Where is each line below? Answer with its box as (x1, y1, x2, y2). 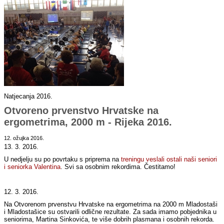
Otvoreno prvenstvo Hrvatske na (4, 105, 159, 116)
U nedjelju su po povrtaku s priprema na (4, 155, 121, 163)
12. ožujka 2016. (4, 135, 44, 141)
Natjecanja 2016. (4, 92, 53, 100)
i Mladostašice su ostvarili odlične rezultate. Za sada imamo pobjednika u (4, 208, 217, 216)
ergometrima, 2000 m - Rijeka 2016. (4, 116, 172, 128)
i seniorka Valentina (4, 163, 61, 171)
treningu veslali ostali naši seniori (121, 155, 217, 163)
